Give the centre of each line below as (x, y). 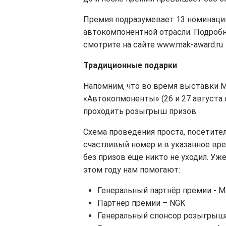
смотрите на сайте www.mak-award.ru (153, 45)
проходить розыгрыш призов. (140, 111)
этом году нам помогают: (132, 170)
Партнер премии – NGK (141, 203)
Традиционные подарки (130, 66)
